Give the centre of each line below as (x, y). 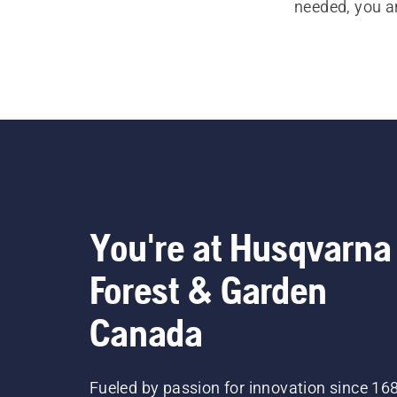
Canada (146, 332)
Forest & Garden (208, 290)
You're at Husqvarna (240, 247)
